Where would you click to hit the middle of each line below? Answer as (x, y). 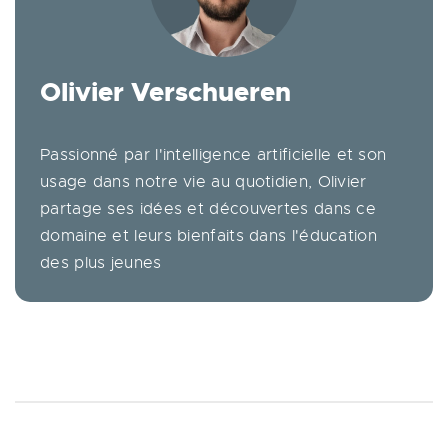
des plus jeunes (101, 262)
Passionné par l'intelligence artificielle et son (213, 154)
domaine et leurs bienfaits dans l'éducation (208, 235)
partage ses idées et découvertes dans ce (208, 208)
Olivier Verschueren (165, 91)
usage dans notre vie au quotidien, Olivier (203, 181)
